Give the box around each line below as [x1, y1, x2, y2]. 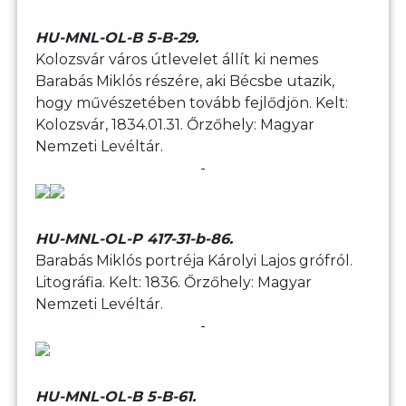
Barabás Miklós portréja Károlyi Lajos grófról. [35, 252, 353, 270]
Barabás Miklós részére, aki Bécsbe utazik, [35, 72, 335, 91]
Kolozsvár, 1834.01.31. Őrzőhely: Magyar [35, 116, 315, 134]
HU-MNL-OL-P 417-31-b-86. [35, 230, 234, 248]
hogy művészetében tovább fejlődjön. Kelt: [35, 94, 349, 112]
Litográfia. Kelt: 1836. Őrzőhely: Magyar [35, 274, 313, 292]
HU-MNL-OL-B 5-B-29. [35, 29, 199, 47]
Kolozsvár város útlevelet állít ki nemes [35, 51, 319, 69]
